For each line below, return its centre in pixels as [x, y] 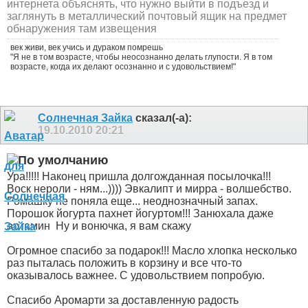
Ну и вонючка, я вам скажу [123, 225]
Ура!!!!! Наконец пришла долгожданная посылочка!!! [139, 176]
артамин [30, 225]
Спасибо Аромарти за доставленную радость [124, 300]
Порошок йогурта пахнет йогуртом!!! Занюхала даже [140, 213]
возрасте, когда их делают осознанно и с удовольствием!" [123, 66]
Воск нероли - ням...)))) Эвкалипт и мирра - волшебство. [149, 188]
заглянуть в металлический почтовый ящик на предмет [147, 16]
